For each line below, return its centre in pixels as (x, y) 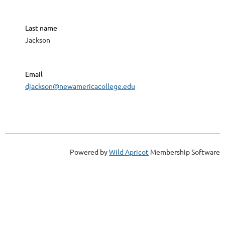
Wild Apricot (129, 152)
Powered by (89, 152)
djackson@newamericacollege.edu (80, 86)
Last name (41, 28)
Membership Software (184, 152)
